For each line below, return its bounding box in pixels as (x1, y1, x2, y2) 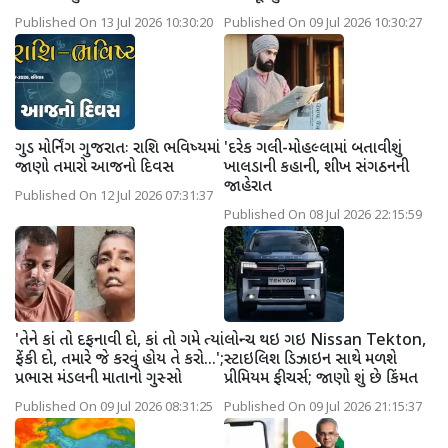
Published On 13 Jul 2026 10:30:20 (15, 15, 213, 32)
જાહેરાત (224, 176, 272, 198)
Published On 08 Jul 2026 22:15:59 (224, 207, 422, 224)
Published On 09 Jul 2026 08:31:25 (15, 399, 213, 416)
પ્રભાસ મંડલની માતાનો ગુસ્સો (15, 368, 182, 390)
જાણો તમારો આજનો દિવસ (15, 157, 174, 179)
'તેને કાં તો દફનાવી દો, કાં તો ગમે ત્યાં (15, 330, 224, 352)
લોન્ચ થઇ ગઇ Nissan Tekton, (224, 330, 426, 352)
